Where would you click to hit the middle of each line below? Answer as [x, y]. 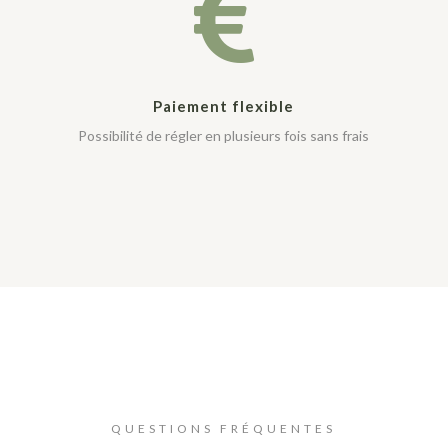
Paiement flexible [224, 106]
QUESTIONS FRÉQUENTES [224, 429]
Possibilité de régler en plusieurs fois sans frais [224, 136]
